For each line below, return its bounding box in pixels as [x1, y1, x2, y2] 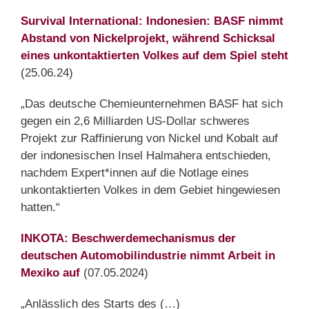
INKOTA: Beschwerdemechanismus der [21, 231, 236, 245]
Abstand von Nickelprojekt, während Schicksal [21, 31, 275, 45]
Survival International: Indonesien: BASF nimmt [21, 14, 283, 28]
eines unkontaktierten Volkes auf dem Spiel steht [21, 48, 288, 62]
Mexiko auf [21, 266, 80, 279]
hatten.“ [21, 200, 60, 214]
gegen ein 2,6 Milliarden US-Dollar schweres [21, 114, 250, 128]
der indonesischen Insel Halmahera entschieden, [21, 148, 271, 162]
